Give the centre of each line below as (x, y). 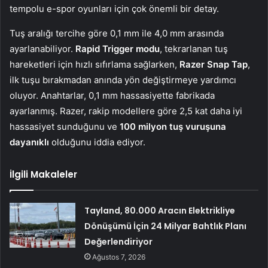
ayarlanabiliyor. (42, 48)
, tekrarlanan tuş (194, 48)
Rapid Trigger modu (118, 48)
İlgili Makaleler (43, 174)
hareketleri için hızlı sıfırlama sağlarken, (93, 64)
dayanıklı (31, 142)
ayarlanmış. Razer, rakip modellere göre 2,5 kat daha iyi (126, 111)
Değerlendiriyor (119, 241)
